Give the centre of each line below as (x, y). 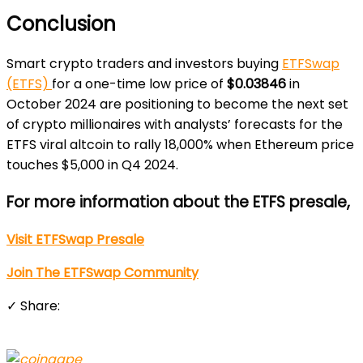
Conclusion (61, 23)
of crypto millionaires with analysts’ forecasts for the (175, 125)
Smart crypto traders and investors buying (144, 64)
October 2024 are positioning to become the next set (177, 105)
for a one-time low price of (139, 84)
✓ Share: (33, 305)
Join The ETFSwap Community (102, 272)
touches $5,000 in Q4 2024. (92, 165)
